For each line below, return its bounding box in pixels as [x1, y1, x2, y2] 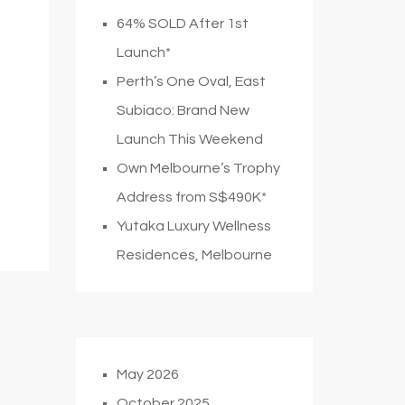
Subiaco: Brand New [116, 102, 250, 118]
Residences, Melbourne [116, 247, 272, 262]
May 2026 [116, 366, 179, 381]
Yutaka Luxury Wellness [116, 218, 271, 233]
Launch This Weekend [116, 131, 263, 146]
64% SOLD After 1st [116, 15, 249, 31]
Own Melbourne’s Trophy [116, 160, 280, 175]
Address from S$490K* [116, 189, 267, 204]
